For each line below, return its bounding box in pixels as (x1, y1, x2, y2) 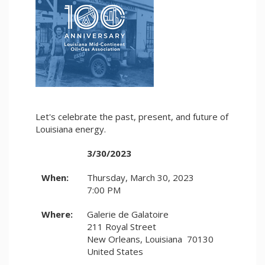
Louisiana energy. (35, 123, 106, 135)
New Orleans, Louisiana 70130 (87, 233, 214, 245)
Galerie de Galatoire (87, 208, 169, 220)
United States (87, 245, 143, 257)
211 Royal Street (87, 221, 156, 232)
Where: (41, 208, 73, 220)
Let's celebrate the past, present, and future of (35, 111, 228, 122)
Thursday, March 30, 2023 (87, 172, 194, 183)
